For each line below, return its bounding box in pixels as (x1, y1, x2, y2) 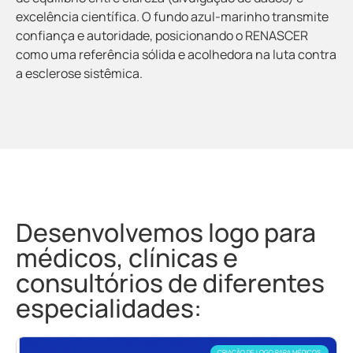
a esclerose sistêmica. (16, 64, 143, 82)
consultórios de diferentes (16, 266, 325, 301)
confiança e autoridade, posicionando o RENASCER (16, 26, 308, 44)
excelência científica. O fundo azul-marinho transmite (16, 7, 329, 25)
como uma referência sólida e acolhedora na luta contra (16, 45, 336, 63)
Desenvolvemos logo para (16, 215, 316, 251)
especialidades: (16, 291, 202, 326)
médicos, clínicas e (16, 240, 238, 276)
